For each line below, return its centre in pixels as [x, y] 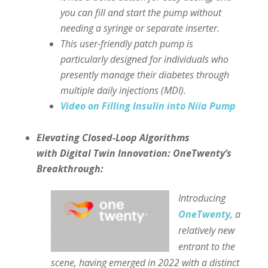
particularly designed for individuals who [144, 59]
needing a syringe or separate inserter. [140, 28]
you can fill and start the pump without [141, 12]
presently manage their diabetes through [144, 74]
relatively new [206, 230]
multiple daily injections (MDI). [123, 90]
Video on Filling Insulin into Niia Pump [148, 106]
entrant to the [206, 246]
